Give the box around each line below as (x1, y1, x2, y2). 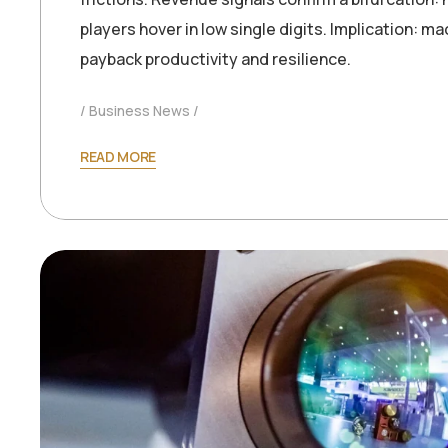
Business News (89, 101, 190, 121)
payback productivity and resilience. (80, 48, 351, 71)
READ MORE (80, 147, 157, 167)
